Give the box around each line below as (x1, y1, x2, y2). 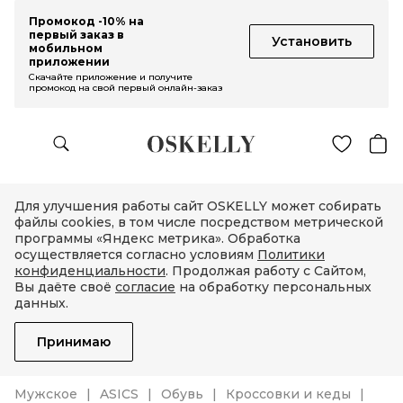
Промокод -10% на (29, 14, 144, 28)
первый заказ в (29, 28, 124, 41)
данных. (14, 295, 68, 311)
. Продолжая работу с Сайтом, (166, 263, 366, 279)
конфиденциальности (14, 263, 166, 279)
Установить (272, 33, 352, 49)
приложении (29, 55, 110, 68)
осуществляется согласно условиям (14, 246, 257, 263)
